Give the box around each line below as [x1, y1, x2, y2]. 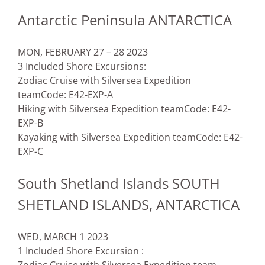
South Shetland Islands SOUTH [18, 173, 220, 193]
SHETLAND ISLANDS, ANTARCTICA [18, 195, 240, 215]
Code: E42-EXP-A [41, 88, 113, 102]
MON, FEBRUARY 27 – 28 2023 [18, 46, 148, 59]
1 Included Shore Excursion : [18, 244, 144, 258]
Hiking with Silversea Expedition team [18, 102, 184, 116]
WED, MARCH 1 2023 [18, 230, 108, 244]
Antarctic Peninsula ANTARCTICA [18, 10, 232, 30]
